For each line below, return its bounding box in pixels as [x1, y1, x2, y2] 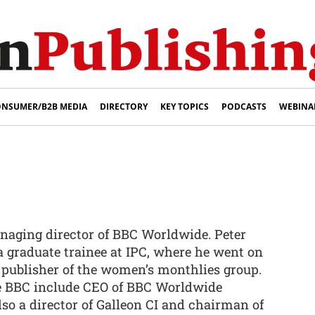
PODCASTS [221, 101, 266, 112]
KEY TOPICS [160, 101, 209, 112]
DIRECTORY [100, 101, 148, 112]
